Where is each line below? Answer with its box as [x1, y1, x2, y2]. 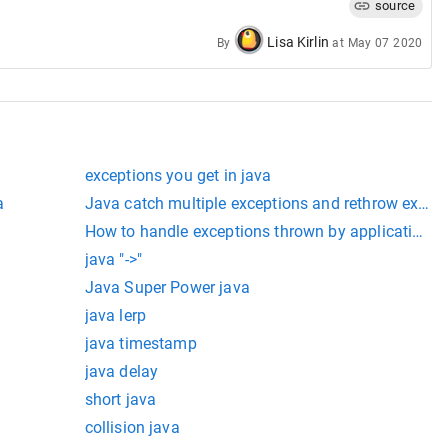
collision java [84, 418, 180, 437]
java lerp [84, 306, 146, 325]
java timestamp [84, 334, 197, 353]
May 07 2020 [347, 36, 423, 50]
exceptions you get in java [84, 166, 272, 185]
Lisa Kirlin [267, 34, 329, 50]
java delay [84, 362, 159, 381]
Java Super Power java [84, 278, 250, 297]
